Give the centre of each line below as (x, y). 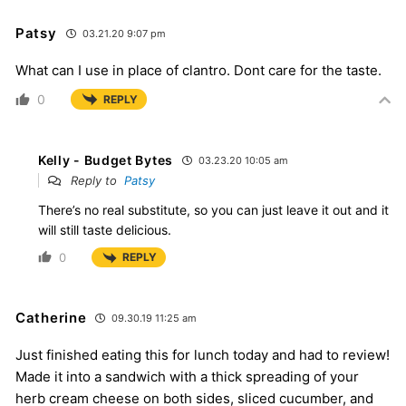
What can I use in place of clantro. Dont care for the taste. (198, 70)
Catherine (51, 317)
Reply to (96, 181)
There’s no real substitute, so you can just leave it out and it (213, 210)
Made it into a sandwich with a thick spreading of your (187, 376)
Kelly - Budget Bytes (106, 160)
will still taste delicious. (105, 230)
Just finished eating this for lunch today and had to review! (203, 354)
